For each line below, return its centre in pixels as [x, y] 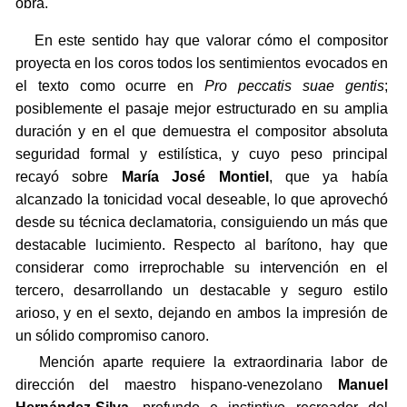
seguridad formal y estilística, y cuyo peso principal [201, 154]
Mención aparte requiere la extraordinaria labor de [201, 362]
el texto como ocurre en [110, 86]
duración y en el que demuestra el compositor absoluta [201, 132]
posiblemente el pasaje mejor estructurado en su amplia [201, 109]
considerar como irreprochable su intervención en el [201, 268]
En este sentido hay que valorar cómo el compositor [201, 41]
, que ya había [328, 177]
